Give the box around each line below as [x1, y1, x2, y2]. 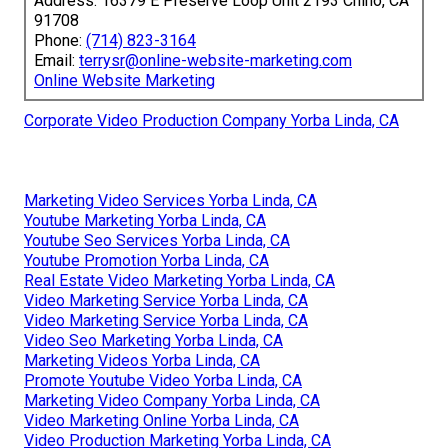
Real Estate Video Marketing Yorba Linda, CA [24, 271, 335, 291]
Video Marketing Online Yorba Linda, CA [24, 411, 299, 431]
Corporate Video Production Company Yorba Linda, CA [24, 111, 399, 131]
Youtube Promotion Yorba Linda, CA [24, 251, 269, 271]
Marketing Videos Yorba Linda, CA [24, 351, 260, 371]
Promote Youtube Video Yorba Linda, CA [24, 371, 302, 391]
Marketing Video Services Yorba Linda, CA [24, 191, 317, 211]
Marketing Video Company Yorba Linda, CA [24, 391, 320, 411]
